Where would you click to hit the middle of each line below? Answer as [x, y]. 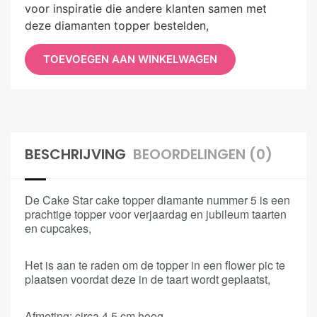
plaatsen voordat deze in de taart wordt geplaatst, [148, 279]
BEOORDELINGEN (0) [203, 155]
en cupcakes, [58, 229]
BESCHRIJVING [75, 155]
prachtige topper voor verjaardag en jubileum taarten [156, 214]
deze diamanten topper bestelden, [117, 25]
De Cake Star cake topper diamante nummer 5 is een [157, 200]
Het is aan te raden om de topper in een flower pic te [155, 265]
